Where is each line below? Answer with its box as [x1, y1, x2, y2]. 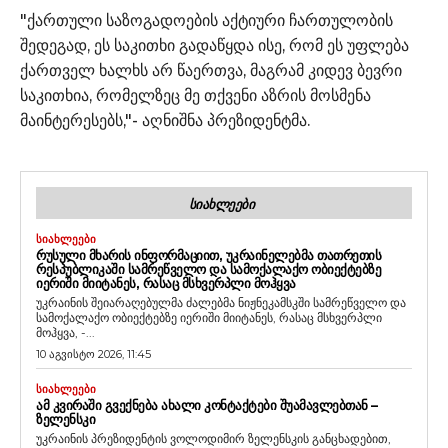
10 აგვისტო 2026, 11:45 [36, 346, 151, 361]
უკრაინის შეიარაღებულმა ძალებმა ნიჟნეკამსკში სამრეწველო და [36, 294, 406, 310]
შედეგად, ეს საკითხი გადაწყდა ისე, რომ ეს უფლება [20, 35, 409, 55]
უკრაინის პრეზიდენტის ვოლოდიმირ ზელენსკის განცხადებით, [36, 430, 391, 446]
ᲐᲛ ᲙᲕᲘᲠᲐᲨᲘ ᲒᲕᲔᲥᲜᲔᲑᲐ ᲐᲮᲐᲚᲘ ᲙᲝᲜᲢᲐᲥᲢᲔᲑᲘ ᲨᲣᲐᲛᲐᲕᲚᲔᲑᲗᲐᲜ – [36, 396, 378, 413]
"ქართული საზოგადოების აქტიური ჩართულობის [20, 10, 393, 30]
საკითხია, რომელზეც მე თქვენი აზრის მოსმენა [20, 85, 371, 105]
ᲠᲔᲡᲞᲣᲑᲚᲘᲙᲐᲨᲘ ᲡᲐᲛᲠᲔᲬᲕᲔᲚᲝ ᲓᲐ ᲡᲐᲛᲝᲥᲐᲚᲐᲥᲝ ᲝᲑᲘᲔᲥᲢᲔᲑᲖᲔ [36, 260, 381, 277]
